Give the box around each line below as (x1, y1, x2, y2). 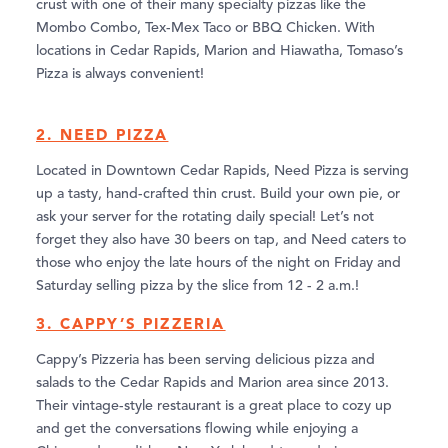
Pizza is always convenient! (36, 67, 204, 82)
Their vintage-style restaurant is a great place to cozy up (36, 399, 392, 414)
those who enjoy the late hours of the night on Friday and (36, 256, 401, 271)
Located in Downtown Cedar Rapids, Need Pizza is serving (36, 164, 409, 179)
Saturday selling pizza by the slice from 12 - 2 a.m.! (36, 279, 359, 294)
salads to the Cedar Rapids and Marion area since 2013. (36, 376, 389, 391)
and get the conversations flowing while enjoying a (36, 422, 358, 437)
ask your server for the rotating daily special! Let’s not (36, 210, 374, 225)
